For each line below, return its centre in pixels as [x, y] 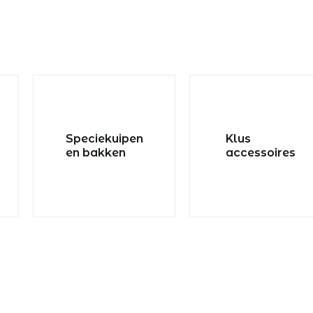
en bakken [95, 152]
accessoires [260, 152]
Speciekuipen [104, 138]
